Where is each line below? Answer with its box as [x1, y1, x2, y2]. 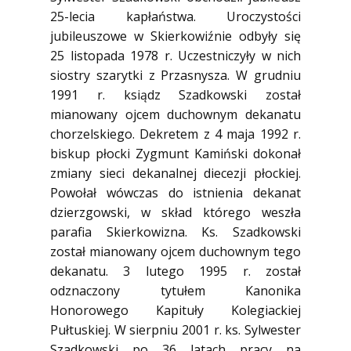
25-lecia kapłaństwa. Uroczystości [50, 8, 301, 25]
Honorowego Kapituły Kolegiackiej [50, 302, 301, 319]
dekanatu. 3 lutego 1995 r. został [50, 262, 301, 280]
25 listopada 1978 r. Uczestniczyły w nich [50, 47, 301, 64]
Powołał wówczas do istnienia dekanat [50, 184, 301, 201]
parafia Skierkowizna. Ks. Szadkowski [50, 223, 301, 241]
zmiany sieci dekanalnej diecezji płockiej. [50, 165, 301, 182]
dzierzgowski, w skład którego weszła [50, 204, 301, 221]
